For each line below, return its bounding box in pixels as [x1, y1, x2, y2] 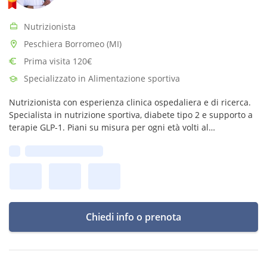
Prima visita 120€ [24, 55, 92, 67]
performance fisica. [9, 147, 86, 158]
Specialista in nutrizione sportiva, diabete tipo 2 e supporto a [9, 109, 253, 120]
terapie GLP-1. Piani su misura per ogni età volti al [9, 122, 209, 133]
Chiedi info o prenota [86, 210, 181, 223]
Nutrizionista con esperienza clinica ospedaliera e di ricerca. [9, 97, 251, 108]
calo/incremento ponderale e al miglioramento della [9, 134, 217, 145]
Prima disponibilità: [25, 145, 103, 157]
